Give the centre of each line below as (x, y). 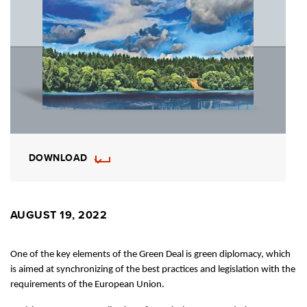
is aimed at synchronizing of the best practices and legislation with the (153, 270)
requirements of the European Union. (87, 285)
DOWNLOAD (58, 158)
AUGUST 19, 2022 (59, 215)
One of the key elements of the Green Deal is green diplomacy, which (150, 255)
